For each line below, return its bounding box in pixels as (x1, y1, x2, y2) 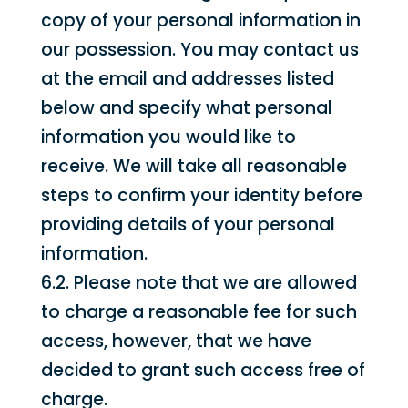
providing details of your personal (40, 212, 335, 237)
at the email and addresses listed (40, 66, 334, 91)
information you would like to (40, 125, 296, 149)
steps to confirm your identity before (40, 183, 362, 208)
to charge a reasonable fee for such (40, 300, 357, 324)
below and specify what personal (40, 96, 332, 120)
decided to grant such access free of (40, 358, 365, 382)
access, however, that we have (40, 329, 311, 353)
